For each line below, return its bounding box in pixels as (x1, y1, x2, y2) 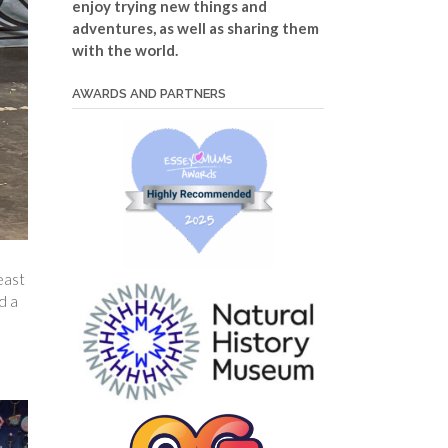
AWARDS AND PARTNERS (71, 85, 226, 101)
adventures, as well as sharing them (71, 18, 319, 37)
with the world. (71, 40, 178, 59)
